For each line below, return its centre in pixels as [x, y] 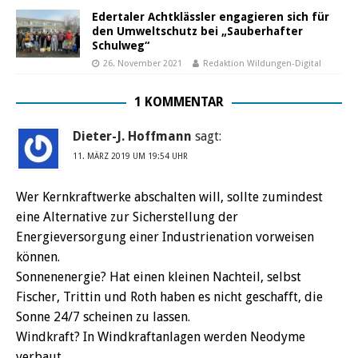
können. [38, 257]
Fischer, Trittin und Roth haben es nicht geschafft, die [169, 296]
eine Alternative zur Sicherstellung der [127, 217]
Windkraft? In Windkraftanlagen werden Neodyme [161, 336]
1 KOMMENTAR [179, 101]
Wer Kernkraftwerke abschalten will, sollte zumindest [169, 197]
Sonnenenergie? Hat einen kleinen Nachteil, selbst [159, 276]
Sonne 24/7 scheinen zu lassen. [103, 316]
